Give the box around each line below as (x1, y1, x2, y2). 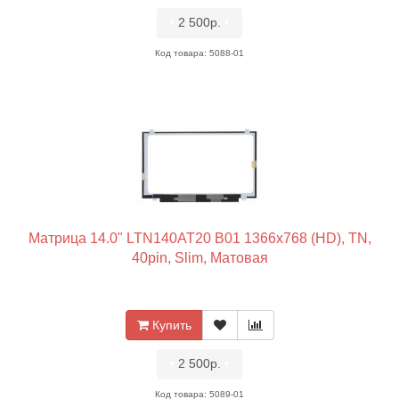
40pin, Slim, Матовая (131, 250, 268, 265)
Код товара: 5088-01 (155, 48, 244, 58)
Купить (151, 318, 191, 332)
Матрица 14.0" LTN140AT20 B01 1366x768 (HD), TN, (28, 231, 371, 246)
